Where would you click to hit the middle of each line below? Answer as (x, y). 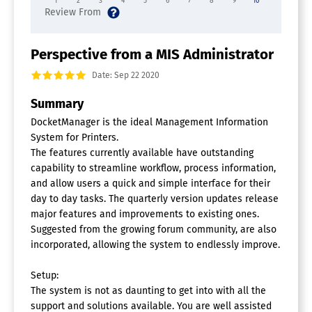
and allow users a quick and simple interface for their (150, 183)
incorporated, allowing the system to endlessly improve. (155, 244)
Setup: (45, 275)
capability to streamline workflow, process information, (153, 168)
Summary (57, 103)
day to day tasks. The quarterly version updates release (155, 198)
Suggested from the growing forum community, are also (154, 229)
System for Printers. (75, 137)
